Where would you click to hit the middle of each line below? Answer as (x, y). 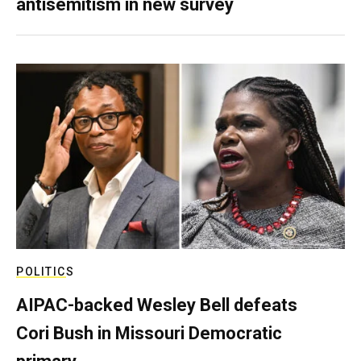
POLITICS (45, 271)
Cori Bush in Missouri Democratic (149, 333)
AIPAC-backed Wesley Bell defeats (157, 305)
